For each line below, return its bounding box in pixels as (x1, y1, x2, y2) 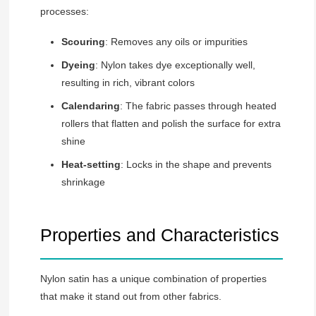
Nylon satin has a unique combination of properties (39, 273, 267, 285)
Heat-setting (61, 159, 121, 171)
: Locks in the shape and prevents (120, 159, 272, 171)
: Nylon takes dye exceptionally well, (95, 59, 255, 71)
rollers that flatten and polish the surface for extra (61, 118, 281, 130)
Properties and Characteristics (39, 225, 279, 245)
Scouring (61, 36, 105, 48)
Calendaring (61, 100, 120, 112)
